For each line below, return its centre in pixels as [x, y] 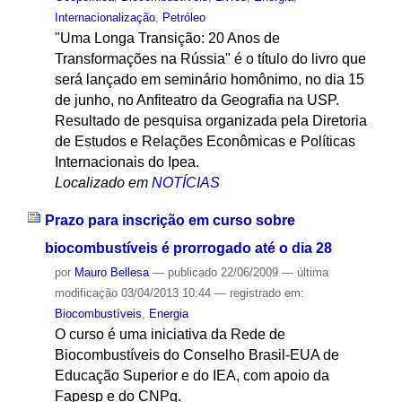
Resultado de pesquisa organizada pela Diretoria [210, 120]
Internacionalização [105, 17]
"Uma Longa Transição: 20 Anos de [167, 38]
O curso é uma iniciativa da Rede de [170, 335]
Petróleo [184, 17]
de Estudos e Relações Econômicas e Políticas [205, 141]
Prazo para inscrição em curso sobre [170, 221]
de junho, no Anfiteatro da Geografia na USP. [197, 100]
